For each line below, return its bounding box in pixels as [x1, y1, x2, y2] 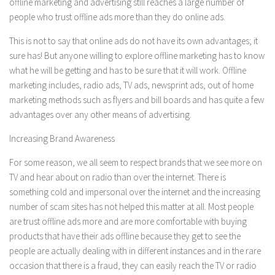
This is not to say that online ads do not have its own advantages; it [9, 35, 258, 47]
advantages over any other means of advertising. [9, 109, 192, 120]
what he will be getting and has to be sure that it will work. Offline [9, 64, 246, 76]
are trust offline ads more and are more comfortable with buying [9, 215, 247, 227]
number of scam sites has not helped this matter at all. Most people [9, 201, 254, 212]
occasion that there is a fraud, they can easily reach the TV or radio [9, 260, 257, 271]
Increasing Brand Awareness [9, 133, 115, 144]
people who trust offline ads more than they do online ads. [9, 11, 225, 23]
